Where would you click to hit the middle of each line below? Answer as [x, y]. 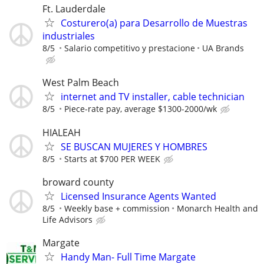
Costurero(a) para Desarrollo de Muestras [154, 23]
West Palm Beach [81, 83]
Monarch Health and [217, 208]
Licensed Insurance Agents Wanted [138, 196]
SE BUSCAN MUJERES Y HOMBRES [134, 146]
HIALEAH [62, 132]
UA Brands [223, 48]
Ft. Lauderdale [74, 9]
